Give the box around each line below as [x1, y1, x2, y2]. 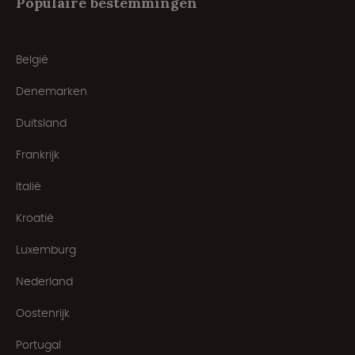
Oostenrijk [16, 304, 70, 321]
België [16, 51, 48, 67]
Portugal [16, 336, 61, 353]
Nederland [16, 273, 73, 289]
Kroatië [16, 209, 54, 226]
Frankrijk [16, 146, 59, 162]
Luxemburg [16, 241, 76, 258]
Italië [16, 177, 41, 194]
